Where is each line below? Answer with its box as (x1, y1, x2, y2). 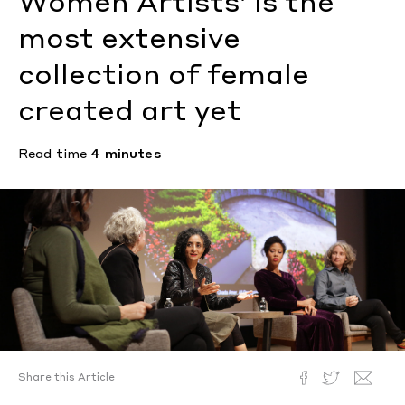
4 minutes (90, 148, 161, 161)
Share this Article (18, 372, 115, 383)
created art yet (18, 99, 241, 127)
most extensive (18, 27, 240, 54)
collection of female (18, 63, 309, 90)
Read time (18, 148, 91, 161)
